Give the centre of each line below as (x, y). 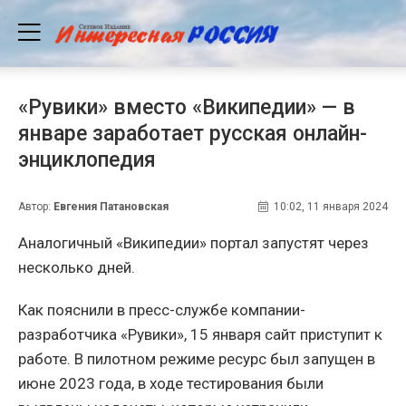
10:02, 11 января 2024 (331, 206)
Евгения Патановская (111, 206)
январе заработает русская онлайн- (193, 133)
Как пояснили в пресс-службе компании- (162, 309)
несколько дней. (77, 267)
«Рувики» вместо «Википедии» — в (187, 107)
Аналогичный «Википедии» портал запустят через (193, 242)
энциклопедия (87, 159)
